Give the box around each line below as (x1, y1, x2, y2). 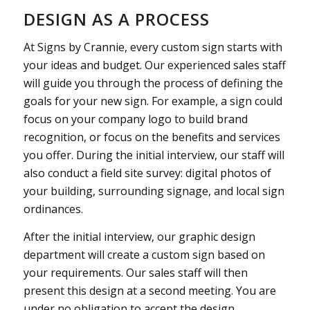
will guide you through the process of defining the (23, 75, 283, 91)
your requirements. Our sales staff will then (23, 264, 248, 280)
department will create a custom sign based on (23, 246, 265, 262)
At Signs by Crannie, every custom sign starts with (23, 39, 282, 55)
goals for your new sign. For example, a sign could (23, 93, 282, 109)
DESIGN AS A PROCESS (23, 8, 210, 31)
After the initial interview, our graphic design (23, 228, 255, 244)
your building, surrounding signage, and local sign (23, 183, 284, 199)
